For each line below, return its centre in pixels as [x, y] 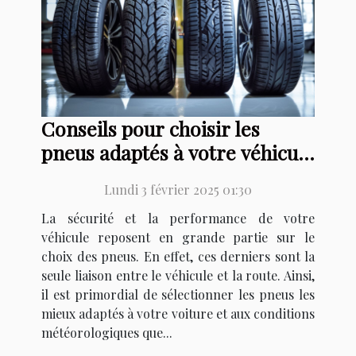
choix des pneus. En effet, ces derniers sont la [178, 257]
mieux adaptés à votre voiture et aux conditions [178, 314]
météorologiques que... [107, 333]
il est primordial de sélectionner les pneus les [178, 295]
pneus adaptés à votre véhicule [178, 153]
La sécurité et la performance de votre [178, 219]
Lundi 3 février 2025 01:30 [178, 190]
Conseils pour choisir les [151, 129]
